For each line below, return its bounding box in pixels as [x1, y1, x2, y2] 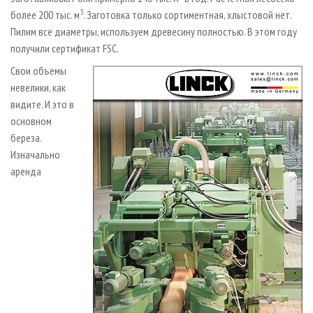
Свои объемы [10, 63, 66, 78]
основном [10, 113, 52, 128]
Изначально [10, 147, 60, 161]
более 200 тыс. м [10, 7, 80, 22]
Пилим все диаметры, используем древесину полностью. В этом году [10, 24, 297, 38]
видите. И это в [10, 96, 74, 111]
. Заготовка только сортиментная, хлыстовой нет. [83, 7, 291, 22]
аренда [10, 163, 41, 178]
